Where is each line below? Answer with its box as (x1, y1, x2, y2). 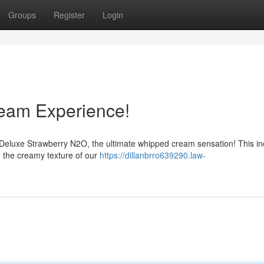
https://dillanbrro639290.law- (100, 149, 206, 161)
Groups (8, 9, 36, 21)
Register (54, 9, 85, 21)
